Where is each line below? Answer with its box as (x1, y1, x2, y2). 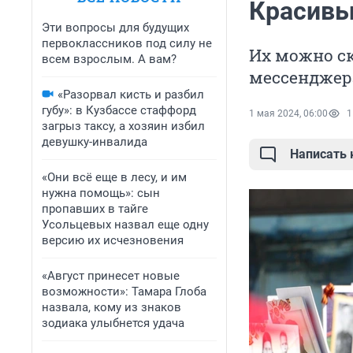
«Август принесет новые (42, 269, 180, 283)
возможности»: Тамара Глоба (42, 284, 206, 299)
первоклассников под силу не (42, 36, 212, 50)
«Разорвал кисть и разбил (58, 87, 204, 102)
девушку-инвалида (42, 135, 147, 149)
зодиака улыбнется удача (42, 316, 184, 330)
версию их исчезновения (42, 233, 184, 247)
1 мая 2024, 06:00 (249, 108, 328, 120)
